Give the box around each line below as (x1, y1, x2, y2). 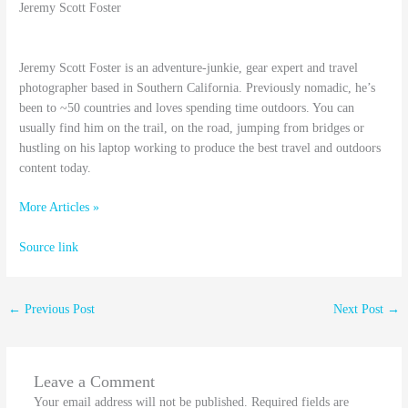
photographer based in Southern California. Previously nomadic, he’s (19, 80, 376, 95)
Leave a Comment (33, 372, 155, 392)
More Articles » (19, 200, 100, 215)
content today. (19, 160, 92, 175)
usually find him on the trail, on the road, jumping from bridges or (19, 120, 365, 135)
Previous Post (21, 302, 96, 317)
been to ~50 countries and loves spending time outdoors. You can (19, 100, 355, 115)
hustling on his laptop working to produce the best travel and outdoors (19, 140, 382, 155)
